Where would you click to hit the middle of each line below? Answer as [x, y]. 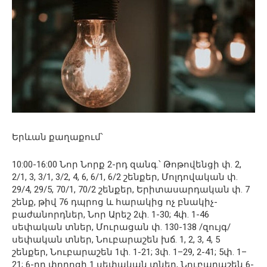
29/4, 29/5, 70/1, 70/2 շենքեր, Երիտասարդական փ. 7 [131, 190]
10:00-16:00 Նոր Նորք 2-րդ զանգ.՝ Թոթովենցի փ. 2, [127, 165]
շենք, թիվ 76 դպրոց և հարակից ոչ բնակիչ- [115, 202]
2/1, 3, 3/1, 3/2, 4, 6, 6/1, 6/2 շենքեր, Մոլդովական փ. [125, 177]
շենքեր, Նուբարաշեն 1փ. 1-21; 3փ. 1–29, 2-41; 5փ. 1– [129, 252]
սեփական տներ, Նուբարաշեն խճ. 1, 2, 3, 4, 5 [116, 240]
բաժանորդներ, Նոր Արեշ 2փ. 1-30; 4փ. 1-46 [111, 215]
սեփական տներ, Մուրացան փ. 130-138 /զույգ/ [121, 227]
